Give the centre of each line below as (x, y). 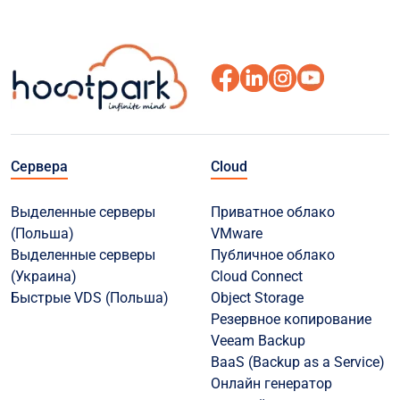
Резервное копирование (291, 320)
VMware (237, 234)
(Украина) (44, 277)
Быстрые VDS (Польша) (90, 298)
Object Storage (257, 298)
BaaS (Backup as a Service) (298, 362)
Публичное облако (273, 255)
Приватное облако (273, 212)
